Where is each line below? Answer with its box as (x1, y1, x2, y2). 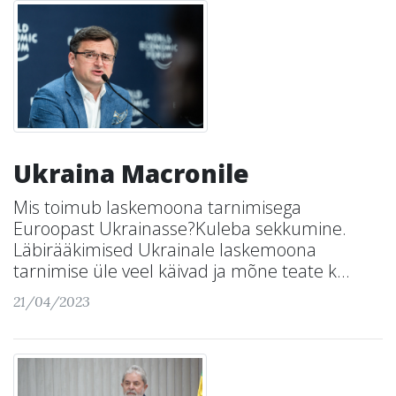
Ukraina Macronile (13, 156, 249, 190)
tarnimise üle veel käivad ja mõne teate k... (13, 259, 350, 283)
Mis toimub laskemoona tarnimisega (13, 195, 301, 219)
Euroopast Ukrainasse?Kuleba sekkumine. (13, 217, 346, 240)
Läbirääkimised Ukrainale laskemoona (13, 238, 316, 262)
